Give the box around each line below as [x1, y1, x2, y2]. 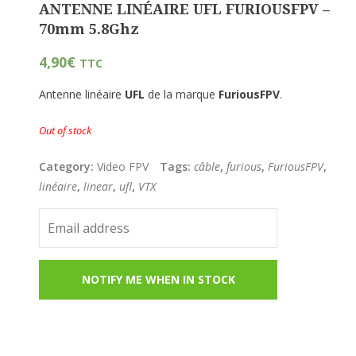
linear [83, 179, 114, 195]
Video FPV [97, 159, 149, 175]
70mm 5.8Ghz [39, 20, 140, 37]
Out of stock [39, 123, 92, 138]
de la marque [145, 87, 219, 103]
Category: [39, 159, 98, 175]
